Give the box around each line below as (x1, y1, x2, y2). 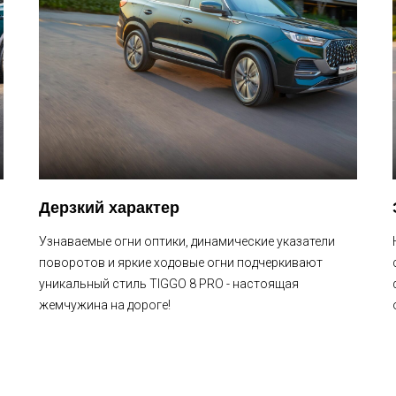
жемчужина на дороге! (39, 298, 171, 312)
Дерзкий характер (39, 199, 179, 217)
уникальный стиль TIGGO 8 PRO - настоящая (39, 277, 299, 291)
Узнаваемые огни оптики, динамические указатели (39, 234, 335, 248)
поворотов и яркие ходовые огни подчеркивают (39, 255, 323, 270)
